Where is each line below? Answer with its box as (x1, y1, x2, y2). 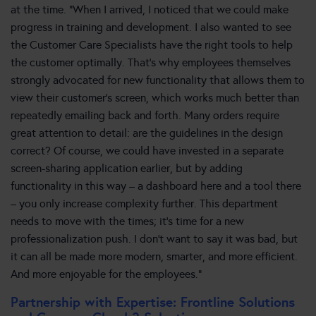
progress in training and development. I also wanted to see (11, 20, 291, 35)
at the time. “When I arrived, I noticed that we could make (11, 3, 288, 17)
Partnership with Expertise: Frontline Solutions (11, 293, 295, 311)
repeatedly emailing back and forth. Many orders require (11, 109, 279, 123)
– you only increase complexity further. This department (11, 197, 278, 211)
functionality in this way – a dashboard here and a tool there (11, 179, 301, 193)
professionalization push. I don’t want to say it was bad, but (11, 232, 298, 246)
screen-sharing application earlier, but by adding (11, 162, 243, 176)
